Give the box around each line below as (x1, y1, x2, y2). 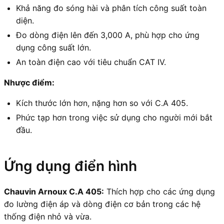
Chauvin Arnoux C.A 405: (4, 186, 104, 196)
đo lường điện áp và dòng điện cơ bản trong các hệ (4, 198, 200, 209)
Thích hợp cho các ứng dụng (104, 186, 215, 196)
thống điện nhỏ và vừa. (4, 211, 91, 221)
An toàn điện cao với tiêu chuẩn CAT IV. (16, 56, 166, 67)
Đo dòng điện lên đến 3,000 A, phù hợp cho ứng (16, 29, 199, 40)
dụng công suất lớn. (16, 42, 91, 52)
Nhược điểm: (4, 77, 54, 87)
